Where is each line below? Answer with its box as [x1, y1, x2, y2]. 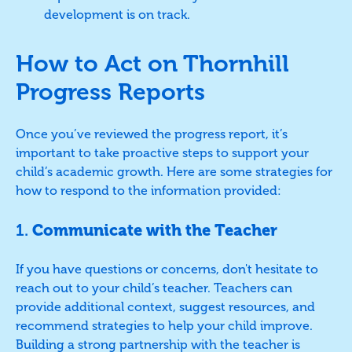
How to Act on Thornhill [16, 49, 289, 78]
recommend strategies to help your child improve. [16, 317, 313, 333]
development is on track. [44, 6, 190, 22]
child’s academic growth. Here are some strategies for [16, 163, 332, 179]
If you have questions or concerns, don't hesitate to [16, 261, 318, 277]
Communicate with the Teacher [32, 220, 277, 240]
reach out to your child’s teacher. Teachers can [16, 280, 292, 295]
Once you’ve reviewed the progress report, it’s [16, 126, 288, 141]
